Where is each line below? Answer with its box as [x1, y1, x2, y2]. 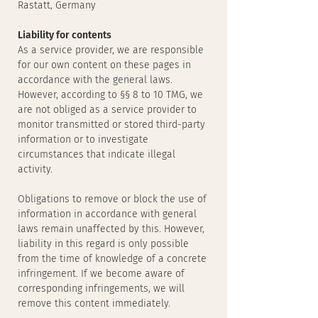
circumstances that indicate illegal [18, 148, 175, 160]
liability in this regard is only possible [18, 238, 189, 250]
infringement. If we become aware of [18, 268, 185, 280]
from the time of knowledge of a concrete [18, 253, 207, 265]
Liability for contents [18, 29, 111, 41]
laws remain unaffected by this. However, [18, 223, 204, 235]
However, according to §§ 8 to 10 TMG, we [18, 89, 203, 101]
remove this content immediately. [18, 297, 170, 309]
